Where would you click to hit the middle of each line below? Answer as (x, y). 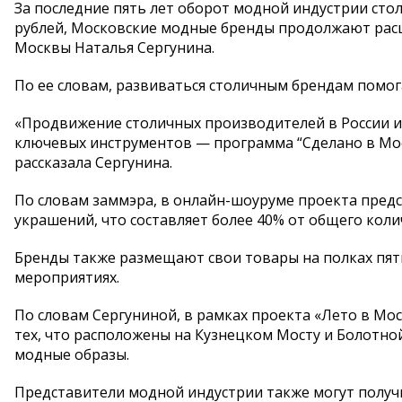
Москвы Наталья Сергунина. (114, 48)
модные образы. (72, 354)
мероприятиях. (67, 277)
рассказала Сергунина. (93, 162)
